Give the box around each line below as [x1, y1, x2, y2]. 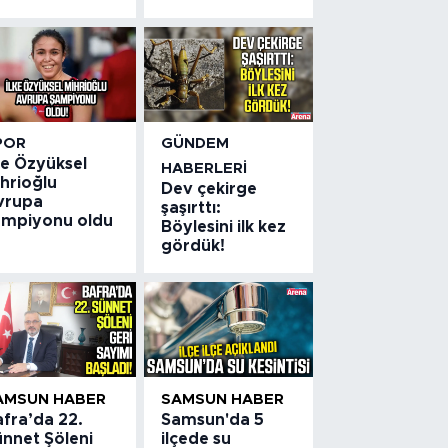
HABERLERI [161, 161, 248, 177]
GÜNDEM [161, 136, 230, 152]
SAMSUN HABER [161, 391, 285, 407]
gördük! [161, 238, 226, 255]
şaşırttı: [161, 200, 222, 217]
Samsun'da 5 [161, 411, 265, 428]
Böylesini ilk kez [161, 219, 287, 236]
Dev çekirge [161, 181, 258, 198]
